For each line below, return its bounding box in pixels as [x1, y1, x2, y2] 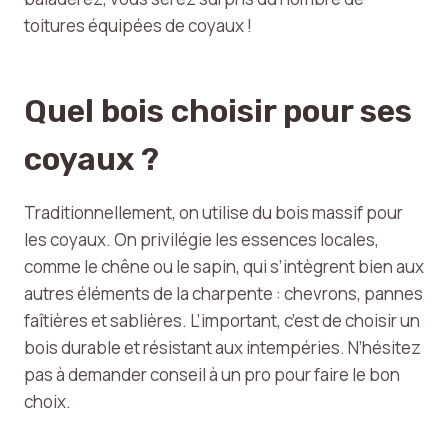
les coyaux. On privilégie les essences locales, [24, 228, 379, 251]
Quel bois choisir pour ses [24, 92, 412, 130]
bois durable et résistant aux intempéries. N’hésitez [24, 336, 421, 359]
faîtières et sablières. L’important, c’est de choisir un [24, 309, 420, 332]
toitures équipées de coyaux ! [24, 14, 252, 37]
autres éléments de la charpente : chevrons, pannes [24, 282, 423, 305]
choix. [24, 390, 71, 413]
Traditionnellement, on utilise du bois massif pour [24, 201, 403, 224]
